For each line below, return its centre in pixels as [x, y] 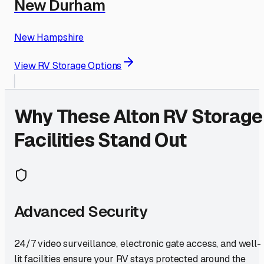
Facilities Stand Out [100, 140]
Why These [64, 117]
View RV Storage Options [68, 65]
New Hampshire [49, 37]
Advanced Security [81, 211]
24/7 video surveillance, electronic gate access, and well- [138, 243]
